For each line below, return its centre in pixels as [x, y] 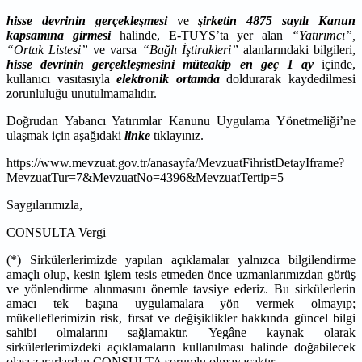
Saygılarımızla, [44, 204]
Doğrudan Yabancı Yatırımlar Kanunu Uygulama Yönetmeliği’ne [181, 120]
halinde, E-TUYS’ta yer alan [201, 35]
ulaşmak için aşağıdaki [65, 135]
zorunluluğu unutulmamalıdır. [82, 93]
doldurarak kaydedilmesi [288, 78]
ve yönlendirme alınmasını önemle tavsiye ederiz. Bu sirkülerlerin [181, 288]
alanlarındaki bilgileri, [297, 49]
